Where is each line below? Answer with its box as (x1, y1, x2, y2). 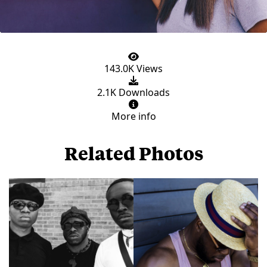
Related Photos (64, 141, 203, 165)
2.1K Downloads (97, 86, 170, 100)
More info (111, 110, 156, 123)
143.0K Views (104, 62, 163, 76)
